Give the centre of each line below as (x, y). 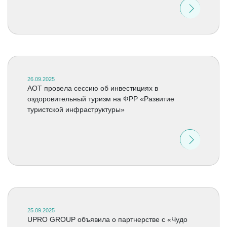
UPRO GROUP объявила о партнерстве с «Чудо (107, 219)
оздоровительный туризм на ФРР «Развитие (101, 99)
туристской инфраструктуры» (76, 109)
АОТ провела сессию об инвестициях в (92, 88)
